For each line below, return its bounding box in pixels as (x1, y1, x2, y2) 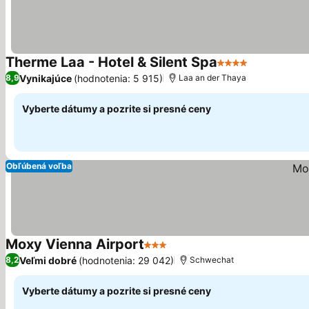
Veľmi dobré (19, 254, 77, 266)
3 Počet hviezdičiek (143, 245, 246, 259)
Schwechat (190, 255, 234, 265)
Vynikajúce (19, 72, 72, 84)
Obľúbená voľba (6, 161, 72, 171)
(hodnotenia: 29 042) (79, 254, 174, 266)
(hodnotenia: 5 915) (74, 72, 163, 84)
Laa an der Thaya (179, 72, 246, 83)
